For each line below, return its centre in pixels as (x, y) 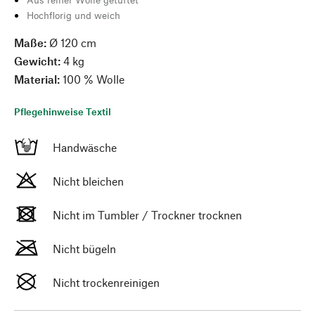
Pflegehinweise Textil (63, 111)
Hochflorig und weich (73, 15)
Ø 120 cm (71, 43)
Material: (38, 79)
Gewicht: (37, 61)
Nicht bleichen (88, 181)
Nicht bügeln (84, 249)
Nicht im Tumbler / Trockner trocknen (147, 215)
